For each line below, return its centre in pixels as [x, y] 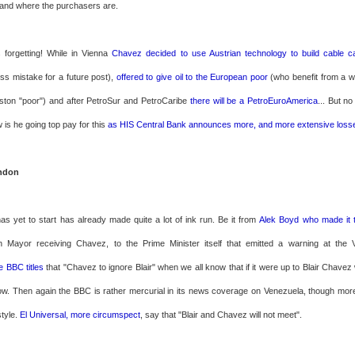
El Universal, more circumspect [80, 315]
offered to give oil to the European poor [192, 77]
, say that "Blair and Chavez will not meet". [221, 315]
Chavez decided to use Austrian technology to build [216, 53]
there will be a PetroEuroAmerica [254, 101]
